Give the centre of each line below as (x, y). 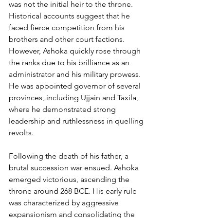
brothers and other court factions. (68, 39)
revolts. (21, 132)
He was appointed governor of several (76, 86)
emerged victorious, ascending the (70, 179)
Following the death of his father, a (70, 156)
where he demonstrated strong (63, 109)
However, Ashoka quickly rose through (76, 51)
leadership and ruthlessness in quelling (77, 121)
